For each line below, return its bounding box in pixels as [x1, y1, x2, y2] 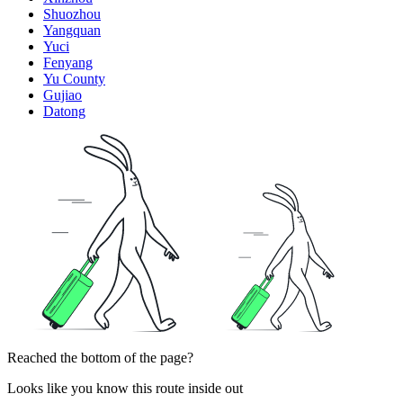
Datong [43, 103, 85, 119]
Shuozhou [43, 5, 101, 22]
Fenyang [43, 54, 93, 70]
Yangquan [43, 22, 101, 38]
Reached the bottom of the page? [7, 349, 193, 365]
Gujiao [43, 86, 82, 103]
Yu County [43, 70, 105, 86]
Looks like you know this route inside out [7, 380, 243, 396]
